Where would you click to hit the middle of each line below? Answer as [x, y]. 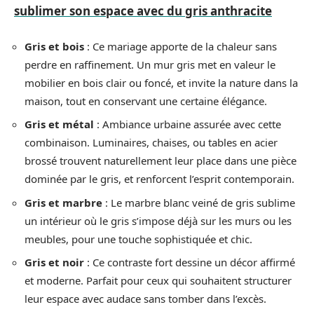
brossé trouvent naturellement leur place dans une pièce [161, 161]
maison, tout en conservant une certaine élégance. [146, 101]
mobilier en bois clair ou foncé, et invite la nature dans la [161, 82]
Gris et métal [59, 124]
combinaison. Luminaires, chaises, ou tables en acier [151, 142]
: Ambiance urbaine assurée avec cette [187, 124]
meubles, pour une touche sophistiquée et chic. [138, 239]
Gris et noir [54, 262]
